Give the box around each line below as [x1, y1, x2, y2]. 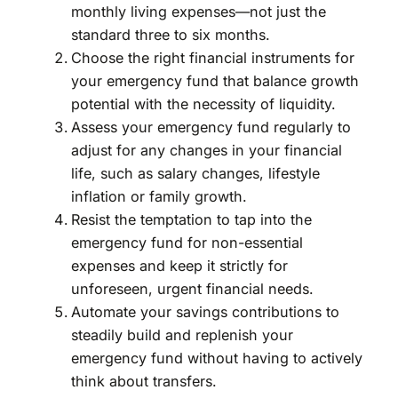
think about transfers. [71, 372, 217, 391]
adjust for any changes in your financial [71, 141, 342, 160]
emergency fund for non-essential [71, 234, 303, 252]
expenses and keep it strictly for [71, 257, 288, 275]
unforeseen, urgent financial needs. [71, 280, 314, 298]
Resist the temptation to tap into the [71, 211, 312, 229]
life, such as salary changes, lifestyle [71, 164, 320, 183]
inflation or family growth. [71, 187, 247, 206]
